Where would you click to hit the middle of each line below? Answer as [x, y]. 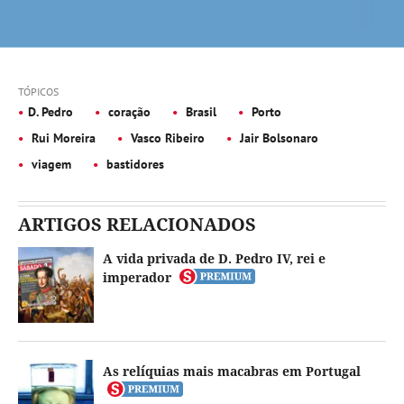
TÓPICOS [38, 92]
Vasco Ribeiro [166, 138]
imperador [137, 277]
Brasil [199, 112]
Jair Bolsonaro [277, 138]
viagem [50, 164]
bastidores [133, 164]
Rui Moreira [62, 138]
